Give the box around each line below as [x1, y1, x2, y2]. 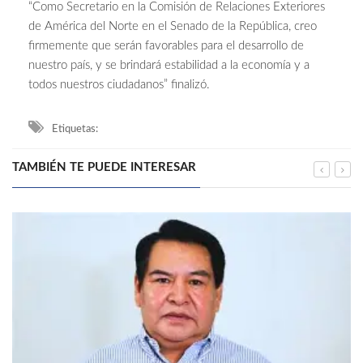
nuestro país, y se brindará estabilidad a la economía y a [28, 59, 310, 72]
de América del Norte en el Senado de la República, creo [28, 20, 317, 33]
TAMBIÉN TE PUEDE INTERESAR [12, 161, 196, 174]
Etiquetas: [52, 124, 98, 135]
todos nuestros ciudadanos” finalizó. [28, 79, 210, 92]
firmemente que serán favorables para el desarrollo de [28, 40, 304, 53]
